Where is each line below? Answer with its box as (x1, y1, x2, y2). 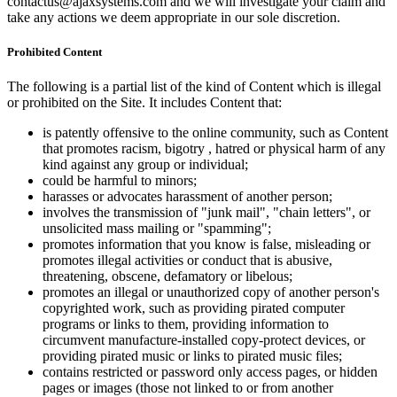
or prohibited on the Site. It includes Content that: (7, 95, 282, 111)
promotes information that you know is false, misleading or (43, 237, 370, 253)
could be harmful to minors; (43, 173, 197, 189)
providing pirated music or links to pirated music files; (43, 348, 342, 364)
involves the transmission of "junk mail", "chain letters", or (43, 205, 370, 221)
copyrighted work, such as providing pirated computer (43, 300, 345, 316)
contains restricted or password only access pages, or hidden (43, 364, 378, 380)
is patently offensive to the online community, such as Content (43, 125, 388, 141)
